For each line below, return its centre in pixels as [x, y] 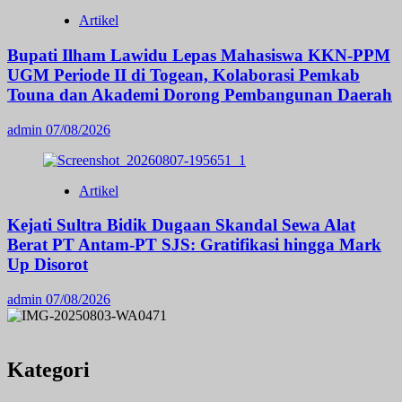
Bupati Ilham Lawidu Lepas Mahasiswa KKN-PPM [199, 55]
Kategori [48, 369]
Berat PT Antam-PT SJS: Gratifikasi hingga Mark [194, 245]
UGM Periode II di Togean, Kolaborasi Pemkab [184, 74]
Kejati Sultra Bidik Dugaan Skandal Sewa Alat [181, 225]
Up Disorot [48, 265]
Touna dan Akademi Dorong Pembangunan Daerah [200, 94]
